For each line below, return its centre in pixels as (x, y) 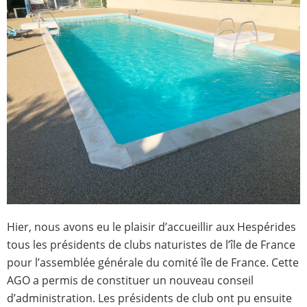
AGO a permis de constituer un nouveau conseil (130, 281)
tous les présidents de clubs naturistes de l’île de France (151, 245)
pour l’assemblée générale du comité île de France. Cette (153, 263)
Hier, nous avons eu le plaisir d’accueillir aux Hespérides (151, 227)
